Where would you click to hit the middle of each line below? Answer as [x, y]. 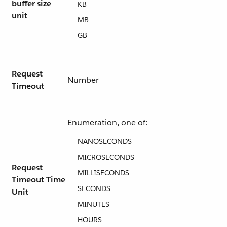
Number [83, 80]
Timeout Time [39, 180]
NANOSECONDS [105, 141]
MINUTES [93, 204]
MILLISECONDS [103, 173]
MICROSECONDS [106, 157]
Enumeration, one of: [107, 122]
